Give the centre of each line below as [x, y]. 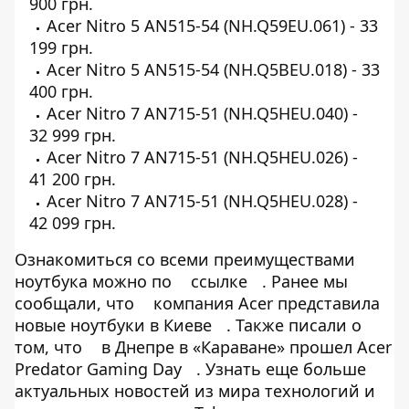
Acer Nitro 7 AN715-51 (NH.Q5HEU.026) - [202, 157]
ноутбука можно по [95, 281]
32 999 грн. [73, 135]
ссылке [219, 281]
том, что [51, 346]
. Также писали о [294, 325]
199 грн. [61, 47]
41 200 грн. [73, 178]
